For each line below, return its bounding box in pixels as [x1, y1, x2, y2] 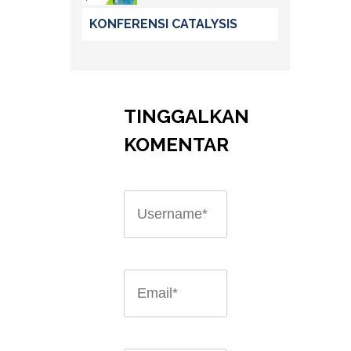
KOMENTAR [124, 132, 230, 156]
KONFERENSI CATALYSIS [89, 16, 237, 31]
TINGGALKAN [124, 104, 250, 128]
